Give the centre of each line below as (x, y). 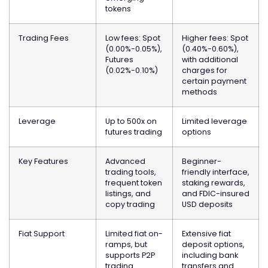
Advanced (125, 161)
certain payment (214, 81)
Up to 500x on (131, 121)
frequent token (134, 183)
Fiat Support (42, 234)
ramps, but (126, 244)
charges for (205, 70)
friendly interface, (216, 172)
